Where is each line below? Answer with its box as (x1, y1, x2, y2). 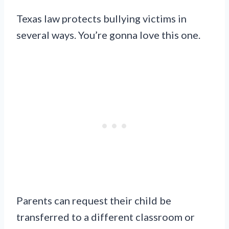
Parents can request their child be (16, 194, 171, 207)
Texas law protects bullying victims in (16, 12, 187, 25)
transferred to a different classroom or (16, 211, 195, 223)
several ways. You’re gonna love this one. (16, 29, 200, 41)
